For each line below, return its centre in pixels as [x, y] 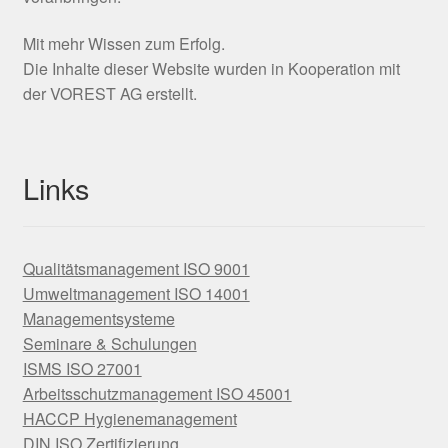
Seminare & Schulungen [109, 344]
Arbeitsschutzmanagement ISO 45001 [157, 394]
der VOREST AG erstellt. [109, 94]
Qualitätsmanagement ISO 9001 [136, 269]
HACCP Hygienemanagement [129, 419]
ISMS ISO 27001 [82, 369]
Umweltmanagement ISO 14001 [136, 294]
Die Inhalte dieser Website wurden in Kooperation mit [211, 69]
